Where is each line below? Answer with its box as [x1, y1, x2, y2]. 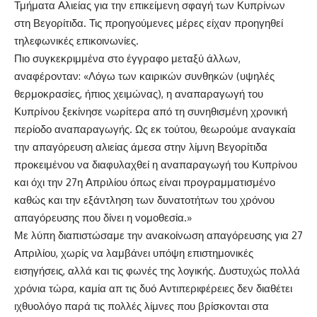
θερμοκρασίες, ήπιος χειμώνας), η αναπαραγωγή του [14, 87, 263, 101]
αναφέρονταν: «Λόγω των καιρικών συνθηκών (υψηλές [14, 69, 275, 83]
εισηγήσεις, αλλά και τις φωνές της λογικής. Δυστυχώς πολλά [14, 264, 300, 278]
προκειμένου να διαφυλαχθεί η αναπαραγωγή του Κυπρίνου [14, 158, 297, 172]
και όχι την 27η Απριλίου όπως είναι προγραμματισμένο [14, 175, 275, 190]
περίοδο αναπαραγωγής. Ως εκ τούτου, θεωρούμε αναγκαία [14, 122, 296, 137]
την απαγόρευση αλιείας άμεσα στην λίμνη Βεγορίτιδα [14, 140, 267, 154]
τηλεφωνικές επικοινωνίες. [14, 34, 139, 48]
